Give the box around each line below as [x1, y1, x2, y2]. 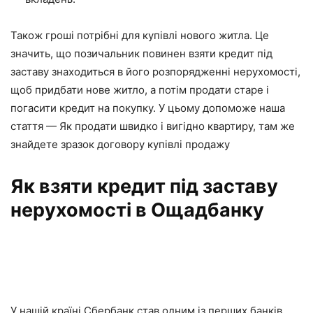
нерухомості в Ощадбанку [10, 198, 264, 221]
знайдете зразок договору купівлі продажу [10, 137, 230, 151]
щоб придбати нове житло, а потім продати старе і [10, 82, 269, 96]
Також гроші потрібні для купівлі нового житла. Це [10, 28, 269, 42]
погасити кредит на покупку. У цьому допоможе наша [10, 101, 285, 115]
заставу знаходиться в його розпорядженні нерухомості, [10, 64, 300, 78]
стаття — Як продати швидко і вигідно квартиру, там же [10, 119, 295, 133]
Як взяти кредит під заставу [10, 174, 278, 198]
